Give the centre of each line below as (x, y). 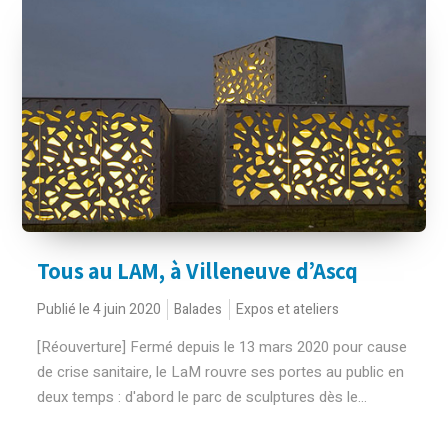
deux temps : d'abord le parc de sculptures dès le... (202, 397)
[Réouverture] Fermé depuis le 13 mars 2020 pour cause (222, 347)
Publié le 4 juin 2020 (99, 309)
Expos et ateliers (288, 309)
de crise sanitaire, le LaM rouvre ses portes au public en (221, 372)
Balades (198, 309)
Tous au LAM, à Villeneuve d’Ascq (197, 271)
